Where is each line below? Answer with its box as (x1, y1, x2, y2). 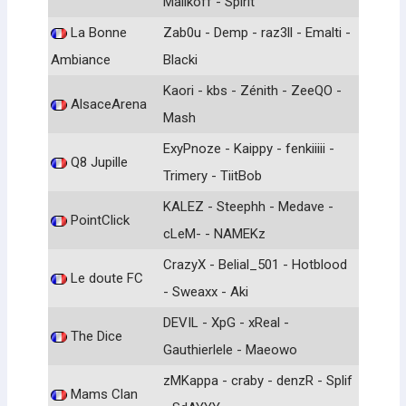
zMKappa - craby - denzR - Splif (163, 372, 353, 389)
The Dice (67, 327, 122, 344)
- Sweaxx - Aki (163, 283, 248, 300)
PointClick (67, 211, 130, 228)
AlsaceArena (67, 95, 147, 112)
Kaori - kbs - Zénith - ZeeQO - (163, 82, 342, 99)
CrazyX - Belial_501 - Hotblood (163, 256, 347, 273)
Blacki (163, 51, 198, 68)
